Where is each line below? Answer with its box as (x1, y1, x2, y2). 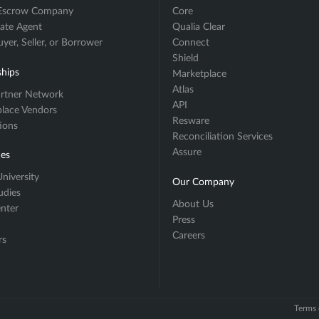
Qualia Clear (172, 22, 225, 33)
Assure (172, 147, 202, 158)
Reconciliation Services (172, 132, 273, 142)
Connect (172, 38, 209, 48)
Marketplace (172, 69, 226, 80)
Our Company (172, 177, 234, 187)
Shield (172, 53, 199, 64)
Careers (172, 230, 205, 241)
